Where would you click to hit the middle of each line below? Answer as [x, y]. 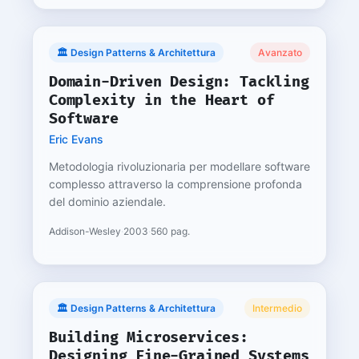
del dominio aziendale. [107, 202]
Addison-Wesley [85, 231]
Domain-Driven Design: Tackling [179, 81]
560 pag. [170, 231]
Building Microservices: [149, 337]
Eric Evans [76, 139]
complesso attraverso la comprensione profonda [175, 184]
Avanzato [280, 52]
